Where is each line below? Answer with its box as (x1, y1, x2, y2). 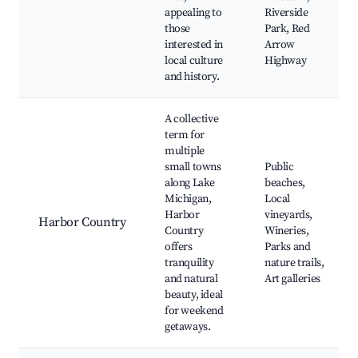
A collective (165, 112, 219, 127)
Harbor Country (38, 214, 126, 231)
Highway (265, 54, 307, 69)
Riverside (265, 6, 308, 21)
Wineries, (265, 224, 309, 239)
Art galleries (265, 272, 320, 287)
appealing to (165, 6, 222, 21)
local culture (165, 54, 223, 69)
